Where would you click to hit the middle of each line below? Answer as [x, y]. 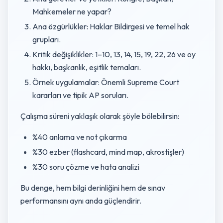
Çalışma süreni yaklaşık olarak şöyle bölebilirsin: [100, 116]
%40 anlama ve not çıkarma [80, 137]
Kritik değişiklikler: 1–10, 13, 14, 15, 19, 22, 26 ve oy [114, 54]
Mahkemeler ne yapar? [72, 11]
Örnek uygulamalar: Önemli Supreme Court [106, 82]
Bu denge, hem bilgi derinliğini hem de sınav [93, 188]
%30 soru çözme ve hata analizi [86, 167]
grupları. [47, 39]
